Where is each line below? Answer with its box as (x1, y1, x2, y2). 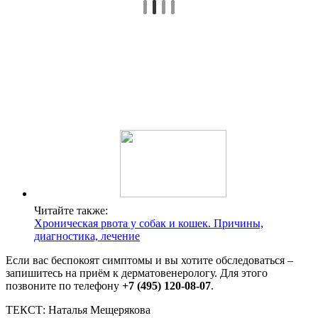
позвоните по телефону (6, 279, 122, 292)
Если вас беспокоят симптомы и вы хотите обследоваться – (6, 253, 293, 266)
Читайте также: (34, 204, 108, 216)
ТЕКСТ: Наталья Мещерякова (6, 303, 150, 316)
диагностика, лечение (34, 229, 140, 242)
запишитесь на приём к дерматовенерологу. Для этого (6, 266, 268, 279)
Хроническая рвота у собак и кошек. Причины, (34, 216, 263, 229)
